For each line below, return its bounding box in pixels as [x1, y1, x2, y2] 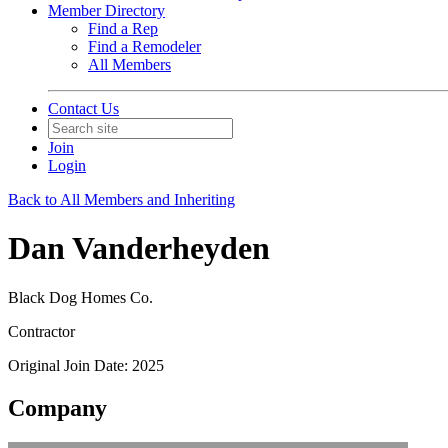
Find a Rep [88, 20, 158, 37]
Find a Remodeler [88, 38, 201, 55]
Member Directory [48, 2, 165, 19]
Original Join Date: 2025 [8, 356, 164, 374]
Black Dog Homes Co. [8, 288, 153, 306]
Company [8, 394, 107, 421]
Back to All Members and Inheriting [8, 191, 235, 208]
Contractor [8, 322, 75, 340]
